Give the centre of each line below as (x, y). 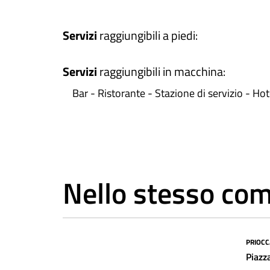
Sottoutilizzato (107, 243)
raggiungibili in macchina (161, 71)
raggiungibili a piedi (147, 35)
